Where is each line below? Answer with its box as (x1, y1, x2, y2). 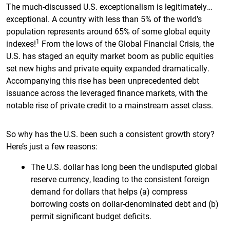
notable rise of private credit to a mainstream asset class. (6, 100, 213, 110)
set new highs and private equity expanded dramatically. (6, 63, 209, 73)
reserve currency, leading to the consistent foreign (31, 174, 209, 184)
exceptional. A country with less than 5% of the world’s (6, 13, 202, 24)
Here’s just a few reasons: (6, 141, 98, 151)
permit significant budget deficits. (31, 210, 151, 221)
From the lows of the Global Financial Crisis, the (40, 38, 214, 49)
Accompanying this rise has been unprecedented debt (6, 75, 199, 86)
